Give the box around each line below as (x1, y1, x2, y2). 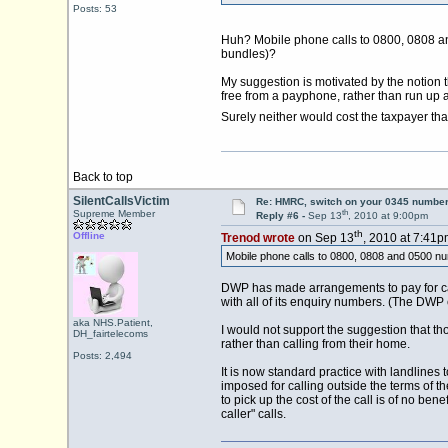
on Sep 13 (294, 231, 354, 246)
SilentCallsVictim (72, 194, 170, 208)
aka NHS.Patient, (72, 317, 153, 328)
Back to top (72, 170, 133, 184)
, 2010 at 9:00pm (347, 210, 428, 222)
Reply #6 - (255, 210, 308, 222)
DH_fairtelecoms (72, 328, 148, 339)
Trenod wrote (220, 231, 295, 246)
